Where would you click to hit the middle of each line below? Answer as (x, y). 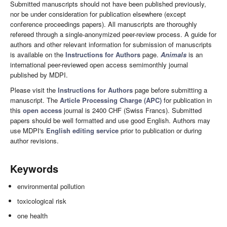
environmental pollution (51, 186)
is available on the (38, 55)
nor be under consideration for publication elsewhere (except (98, 14)
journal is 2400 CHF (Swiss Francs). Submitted (132, 110)
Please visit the (34, 90)
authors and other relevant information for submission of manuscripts (111, 45)
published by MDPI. (39, 75)
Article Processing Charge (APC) (111, 100)
